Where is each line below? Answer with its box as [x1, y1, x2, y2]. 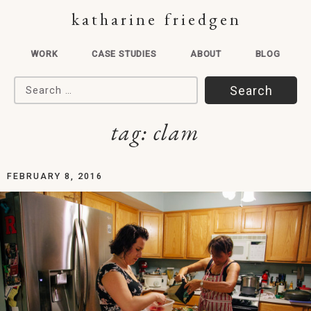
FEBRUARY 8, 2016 [7, 171, 103, 181]
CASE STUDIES [91, 49, 157, 59]
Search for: [13, 78, 78, 92]
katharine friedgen [71, 8, 242, 30]
